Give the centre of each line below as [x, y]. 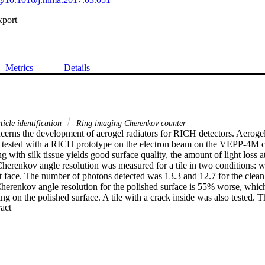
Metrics [19, 67]
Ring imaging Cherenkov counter [130, 123]
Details [77, 67]
